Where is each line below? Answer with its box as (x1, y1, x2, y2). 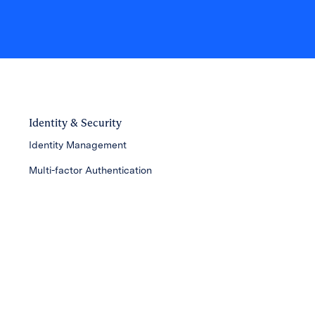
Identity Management (28, 139, 127, 150)
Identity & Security (28, 115, 122, 129)
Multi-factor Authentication (28, 164, 152, 176)
